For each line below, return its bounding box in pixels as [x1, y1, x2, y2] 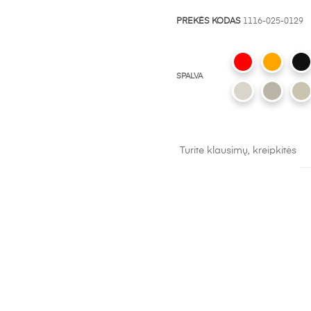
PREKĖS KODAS [176, 17, 241, 26]
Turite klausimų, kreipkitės [180, 145, 299, 155]
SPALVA [176, 72, 203, 81]
